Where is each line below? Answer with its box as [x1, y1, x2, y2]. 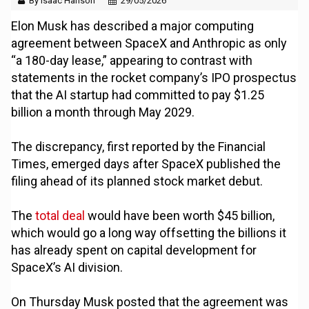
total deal [35, 208, 86, 223]
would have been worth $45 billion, [85, 208, 275, 223]
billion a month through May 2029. [11, 105, 195, 120]
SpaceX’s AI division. [11, 260, 123, 275]
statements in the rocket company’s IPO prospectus [11, 70, 297, 86]
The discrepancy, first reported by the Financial [11, 139, 266, 154]
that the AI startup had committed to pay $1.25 [11, 88, 265, 103]
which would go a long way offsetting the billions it [11, 226, 287, 241]
